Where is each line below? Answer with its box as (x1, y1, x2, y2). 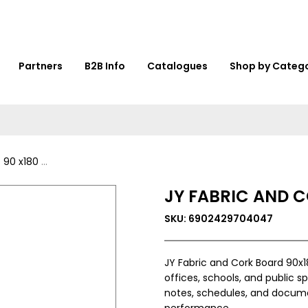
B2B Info (84, 58, 125, 73)
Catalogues (146, 58, 208, 73)
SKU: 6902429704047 (164, 211, 273, 225)
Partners (18, 58, 63, 73)
